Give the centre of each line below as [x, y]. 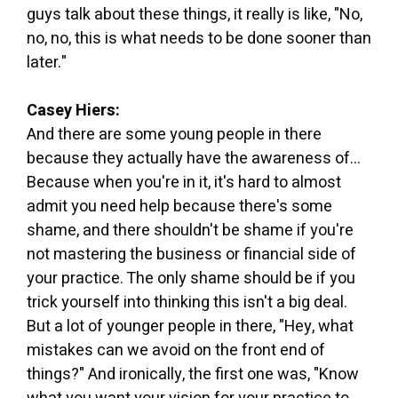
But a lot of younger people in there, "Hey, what [190, 326]
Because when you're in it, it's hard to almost [184, 182]
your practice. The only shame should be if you [191, 278]
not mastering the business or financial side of [191, 254]
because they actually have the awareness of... [194, 158]
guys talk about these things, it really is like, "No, [195, 14]
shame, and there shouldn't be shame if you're [190, 230]
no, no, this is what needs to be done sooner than [199, 38]
